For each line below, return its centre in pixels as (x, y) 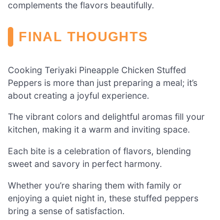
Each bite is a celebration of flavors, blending (99, 151)
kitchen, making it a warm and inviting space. (99, 130)
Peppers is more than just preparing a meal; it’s (103, 82)
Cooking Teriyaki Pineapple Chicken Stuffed (97, 70)
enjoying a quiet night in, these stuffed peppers (103, 198)
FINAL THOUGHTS (83, 36)
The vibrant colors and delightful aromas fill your (106, 117)
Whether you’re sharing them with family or (95, 185)
